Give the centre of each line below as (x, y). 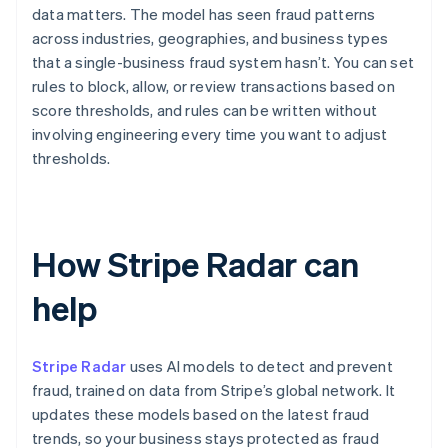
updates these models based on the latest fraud (201, 414)
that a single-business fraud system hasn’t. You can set (223, 62)
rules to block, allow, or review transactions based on (213, 86)
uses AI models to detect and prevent (259, 366)
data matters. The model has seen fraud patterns (204, 14)
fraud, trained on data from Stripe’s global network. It (214, 390)
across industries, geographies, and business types (210, 38)
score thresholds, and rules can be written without (205, 110)
